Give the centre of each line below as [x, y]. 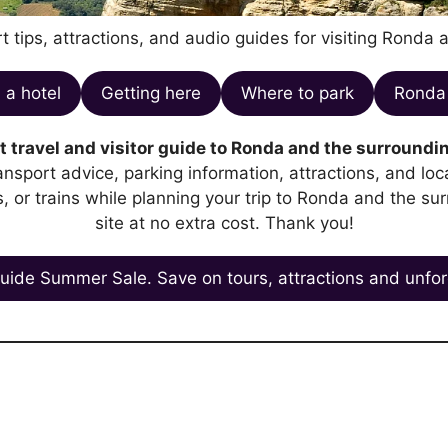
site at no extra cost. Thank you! [224, 223]
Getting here [151, 93]
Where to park [297, 93]
